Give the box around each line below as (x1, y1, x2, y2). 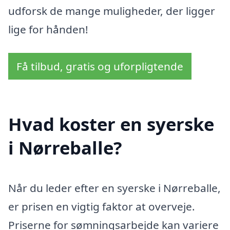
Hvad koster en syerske (8, 112, 214, 137)
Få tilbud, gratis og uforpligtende (16, 59, 183, 73)
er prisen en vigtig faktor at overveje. (8, 199, 195, 214)
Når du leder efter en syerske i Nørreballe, (8, 181, 221, 196)
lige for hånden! (8, 22, 88, 36)
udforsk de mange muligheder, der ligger (8, 3, 215, 18)
